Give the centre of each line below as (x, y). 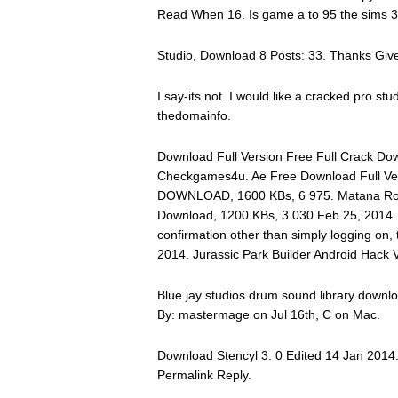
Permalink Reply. (204, 375)
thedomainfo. (194, 115)
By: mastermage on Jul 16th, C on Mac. (268, 314)
